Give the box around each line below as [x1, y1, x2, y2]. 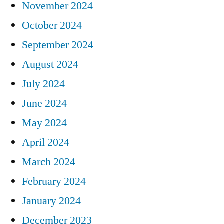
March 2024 [22, 154, 75, 169]
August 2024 [22, 57, 78, 71]
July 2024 [22, 76, 65, 91]
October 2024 [22, 18, 82, 32]
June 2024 [22, 96, 67, 110]
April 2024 [22, 135, 69, 149]
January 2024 [22, 193, 81, 208]
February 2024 [22, 174, 86, 188]
